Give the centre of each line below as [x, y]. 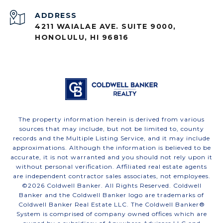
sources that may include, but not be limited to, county [111, 129]
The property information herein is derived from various [111, 119]
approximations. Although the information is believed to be [111, 148]
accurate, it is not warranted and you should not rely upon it [111, 157]
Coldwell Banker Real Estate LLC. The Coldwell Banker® [111, 205]
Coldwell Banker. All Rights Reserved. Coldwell [123, 186]
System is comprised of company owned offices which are [111, 214]
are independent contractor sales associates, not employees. [111, 176]
